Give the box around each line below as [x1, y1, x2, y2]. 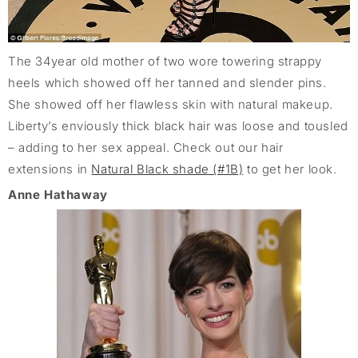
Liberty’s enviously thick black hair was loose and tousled [8, 118, 348, 134]
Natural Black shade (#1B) [91, 161, 244, 177]
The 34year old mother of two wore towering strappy [8, 54, 323, 70]
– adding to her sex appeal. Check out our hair [8, 140, 284, 156]
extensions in [8, 161, 92, 177]
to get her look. [243, 161, 337, 177]
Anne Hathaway [8, 187, 108, 203]
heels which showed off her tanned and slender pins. [8, 75, 327, 91]
